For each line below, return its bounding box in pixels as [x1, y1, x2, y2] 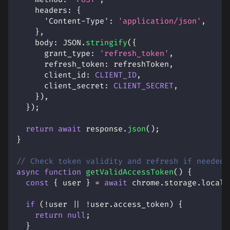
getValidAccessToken [86, 167, 174, 178]
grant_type [44, 49, 90, 59]
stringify [86, 38, 127, 48]
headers [35, 6, 67, 16]
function [44, 167, 81, 178]
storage [164, 178, 197, 188]
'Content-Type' [44, 16, 109, 27]
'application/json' [118, 16, 201, 27]
